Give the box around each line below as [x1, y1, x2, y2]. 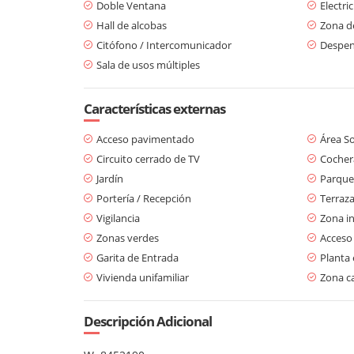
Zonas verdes [96, 230, 159, 245]
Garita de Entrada [96, 250, 179, 265]
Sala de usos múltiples [96, 57, 200, 72]
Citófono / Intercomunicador [96, 37, 232, 52]
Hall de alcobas [96, 17, 167, 32]
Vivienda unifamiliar [96, 269, 189, 284]
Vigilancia [96, 210, 140, 225]
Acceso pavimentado [96, 131, 194, 146]
